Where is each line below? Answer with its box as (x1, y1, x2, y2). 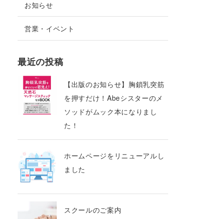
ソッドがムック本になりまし (64, 106, 157, 116)
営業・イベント (24, 23, 75, 34)
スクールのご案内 (64, 204, 122, 215)
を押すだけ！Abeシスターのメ (64, 92, 163, 103)
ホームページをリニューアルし (64, 150, 165, 160)
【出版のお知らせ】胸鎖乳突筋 (64, 79, 165, 89)
